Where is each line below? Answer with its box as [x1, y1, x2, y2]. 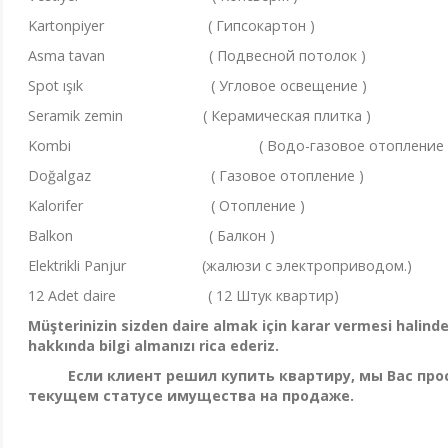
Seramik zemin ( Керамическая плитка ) [27, 106, 371, 126]
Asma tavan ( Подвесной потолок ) [27, 46, 366, 66]
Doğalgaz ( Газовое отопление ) [27, 166, 364, 186]
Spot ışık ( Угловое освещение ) [27, 76, 367, 96]
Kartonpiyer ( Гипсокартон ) [27, 16, 315, 36]
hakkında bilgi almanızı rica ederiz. [27, 336, 279, 356]
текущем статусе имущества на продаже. [27, 386, 354, 406]
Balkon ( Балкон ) [27, 226, 275, 246]
